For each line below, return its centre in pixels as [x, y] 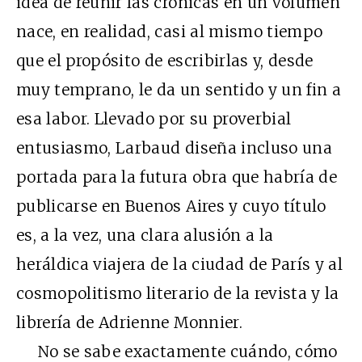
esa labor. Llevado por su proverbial [154, 118]
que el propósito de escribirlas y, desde [165, 60]
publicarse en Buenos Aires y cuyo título [171, 206]
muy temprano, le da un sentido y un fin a [179, 89]
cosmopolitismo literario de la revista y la [178, 293]
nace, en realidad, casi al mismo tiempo [170, 31]
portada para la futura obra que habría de [177, 177]
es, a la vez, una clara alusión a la [145, 235]
